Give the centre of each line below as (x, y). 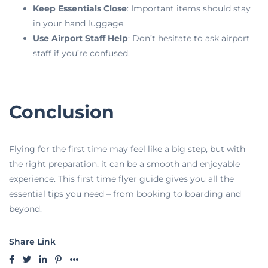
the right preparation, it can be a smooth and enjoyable (124, 164)
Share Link (32, 242)
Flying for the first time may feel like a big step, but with (127, 149)
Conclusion (62, 112)
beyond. (25, 209)
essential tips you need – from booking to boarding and (125, 194)
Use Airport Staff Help (80, 38)
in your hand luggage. (79, 23)
